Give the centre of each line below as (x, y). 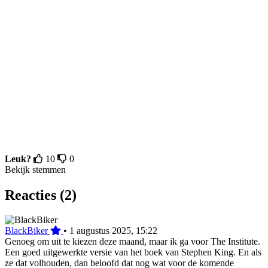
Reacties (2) (41, 195)
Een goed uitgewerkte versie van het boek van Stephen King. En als (133, 252)
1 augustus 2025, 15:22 (113, 231)
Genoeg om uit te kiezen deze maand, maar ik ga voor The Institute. (133, 242)
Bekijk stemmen (35, 169)
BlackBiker (26, 231)
